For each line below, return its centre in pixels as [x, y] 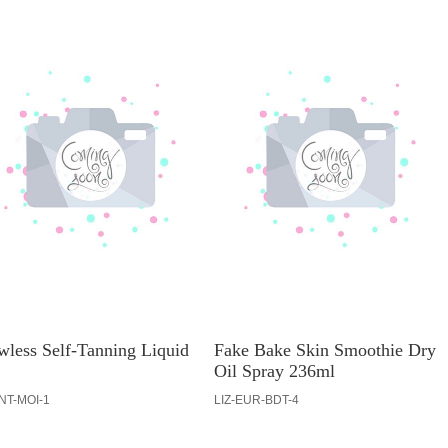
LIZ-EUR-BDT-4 [256, 400]
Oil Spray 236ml [274, 371]
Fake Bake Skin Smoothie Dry [325, 350]
